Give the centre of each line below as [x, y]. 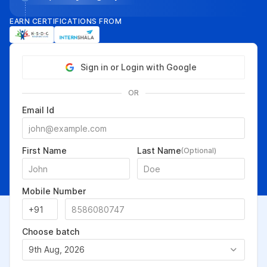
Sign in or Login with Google [138, 67]
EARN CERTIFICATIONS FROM [66, 21]
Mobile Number [54, 191]
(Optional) [199, 150]
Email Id [38, 110]
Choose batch [51, 232]
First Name [44, 150]
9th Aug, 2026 [57, 249]
